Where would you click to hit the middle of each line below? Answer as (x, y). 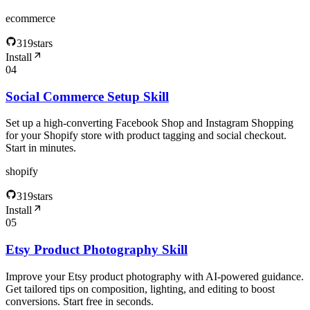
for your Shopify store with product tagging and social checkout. (146, 136)
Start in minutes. (41, 148)
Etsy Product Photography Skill (97, 249)
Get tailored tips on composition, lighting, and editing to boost (140, 289)
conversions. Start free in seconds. (80, 301)
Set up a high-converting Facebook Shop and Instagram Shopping (149, 123)
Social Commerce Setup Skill (87, 96)
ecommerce (30, 18)
